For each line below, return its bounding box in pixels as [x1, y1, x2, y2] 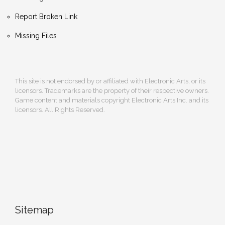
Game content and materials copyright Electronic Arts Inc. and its [15, 96, 208, 104]
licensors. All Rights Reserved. [15, 106, 105, 114]
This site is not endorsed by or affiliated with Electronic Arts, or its [15, 77, 205, 85]
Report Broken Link [15, 13, 77, 21]
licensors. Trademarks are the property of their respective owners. [15, 87, 209, 95]
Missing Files [15, 32, 57, 40]
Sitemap [15, 204, 54, 216]
